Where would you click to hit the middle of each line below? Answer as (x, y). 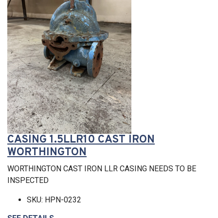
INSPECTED (28, 180)
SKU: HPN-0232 (54, 200)
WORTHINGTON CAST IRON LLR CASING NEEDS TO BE (102, 168)
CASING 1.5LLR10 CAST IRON (81, 140)
